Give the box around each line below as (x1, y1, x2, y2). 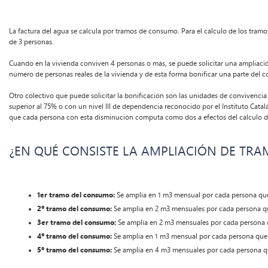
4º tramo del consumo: (36, 232, 114, 241)
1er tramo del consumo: (36, 191, 115, 200)
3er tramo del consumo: (36, 218, 116, 227)
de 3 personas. (8, 37, 54, 46)
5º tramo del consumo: (36, 246, 114, 255)
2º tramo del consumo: (36, 205, 112, 214)
